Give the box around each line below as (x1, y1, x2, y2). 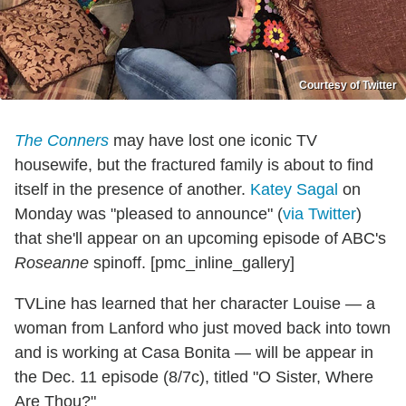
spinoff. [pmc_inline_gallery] (89, 254, 295, 273)
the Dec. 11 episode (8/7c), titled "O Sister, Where (14, 368, 373, 387)
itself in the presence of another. (14, 180, 250, 199)
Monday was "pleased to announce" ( (14, 205, 283, 224)
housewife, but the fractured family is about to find (14, 156, 373, 175)
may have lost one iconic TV (109, 131, 317, 150)
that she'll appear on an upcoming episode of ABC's (14, 229, 386, 248)
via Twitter (283, 205, 356, 224)
